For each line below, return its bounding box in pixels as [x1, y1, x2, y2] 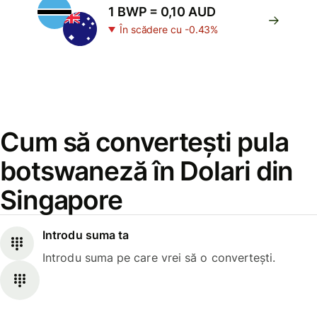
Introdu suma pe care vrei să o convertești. [42, 250, 276, 265]
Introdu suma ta [42, 228, 129, 243]
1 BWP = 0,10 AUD [108, 4, 216, 19]
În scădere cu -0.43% [120, 23, 219, 35]
